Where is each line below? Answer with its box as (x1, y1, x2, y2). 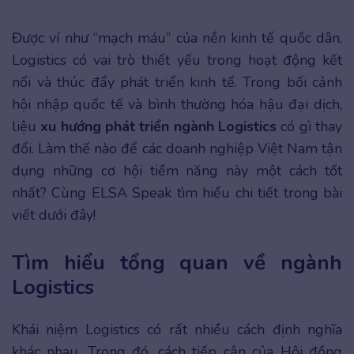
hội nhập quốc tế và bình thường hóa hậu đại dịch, (12, 95, 342, 114)
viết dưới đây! (12, 205, 96, 224)
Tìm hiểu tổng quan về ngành (12, 249, 342, 277)
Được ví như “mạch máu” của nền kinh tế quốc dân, (12, 28, 342, 47)
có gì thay (277, 117, 343, 136)
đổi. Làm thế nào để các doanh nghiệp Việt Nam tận (12, 139, 342, 158)
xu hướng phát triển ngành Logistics (40, 117, 277, 136)
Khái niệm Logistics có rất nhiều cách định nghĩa (12, 320, 342, 340)
